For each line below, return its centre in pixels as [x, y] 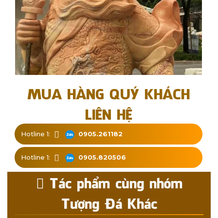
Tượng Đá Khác [109, 202]
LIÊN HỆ [109, 113]
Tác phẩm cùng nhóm [113, 182]
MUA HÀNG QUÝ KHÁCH [109, 93]
